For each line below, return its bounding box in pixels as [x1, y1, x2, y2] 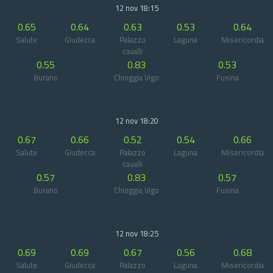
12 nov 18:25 [115, 227, 158, 239]
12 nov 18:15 [115, 2, 158, 14]
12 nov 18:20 [115, 115, 158, 127]
